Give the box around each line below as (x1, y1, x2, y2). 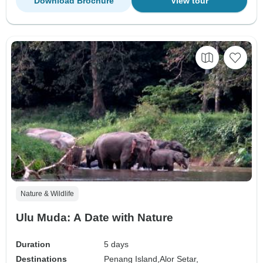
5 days (104, 240, 129, 249)
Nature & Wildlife (21, 190, 74, 198)
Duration (16, 240, 50, 249)
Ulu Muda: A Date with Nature (16, 211, 173, 224)
